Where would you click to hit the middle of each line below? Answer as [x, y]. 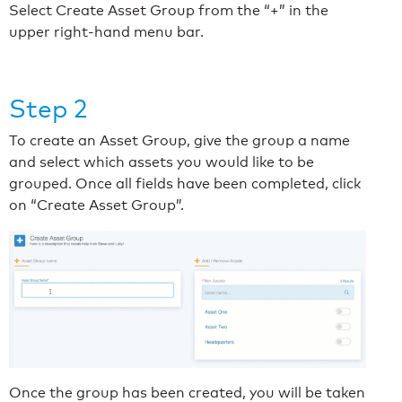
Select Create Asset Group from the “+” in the [169, 11]
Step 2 [48, 109]
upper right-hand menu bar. [106, 32]
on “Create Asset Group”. [96, 205]
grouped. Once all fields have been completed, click [185, 184]
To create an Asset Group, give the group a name [179, 141]
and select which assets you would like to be [162, 162]
